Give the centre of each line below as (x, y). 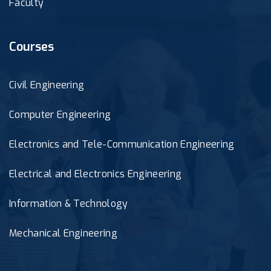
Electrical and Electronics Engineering (96, 174)
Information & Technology (69, 203)
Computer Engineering (60, 114)
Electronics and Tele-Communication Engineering (122, 144)
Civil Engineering (47, 85)
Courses (31, 47)
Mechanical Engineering (64, 233)
